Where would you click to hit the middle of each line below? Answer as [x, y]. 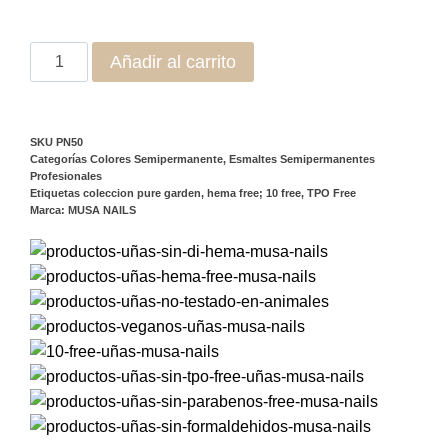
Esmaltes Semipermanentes [302, 158]
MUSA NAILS [102, 209]
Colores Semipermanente [156, 158]
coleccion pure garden [142, 192]
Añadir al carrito [173, 61]
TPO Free [331, 192]
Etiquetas [55, 192]
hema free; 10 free [254, 192]
